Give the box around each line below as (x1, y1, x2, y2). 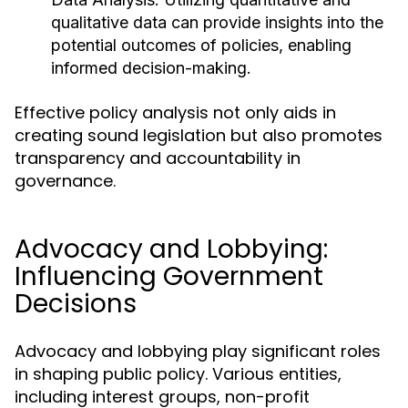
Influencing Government (15, 259, 323, 294)
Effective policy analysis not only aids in (15, 101, 336, 124)
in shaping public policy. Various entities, (15, 362, 342, 385)
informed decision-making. (51, 58, 251, 77)
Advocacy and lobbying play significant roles (15, 340, 381, 362)
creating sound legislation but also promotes (15, 124, 382, 147)
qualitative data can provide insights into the (51, 13, 383, 32)
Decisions (15, 286, 137, 321)
